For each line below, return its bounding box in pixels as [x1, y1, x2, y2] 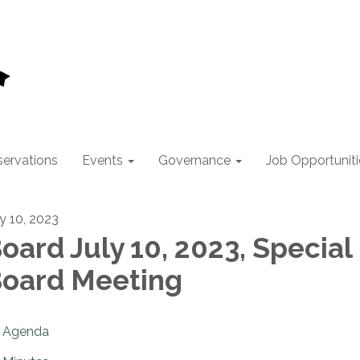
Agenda [2, 324, 49, 339]
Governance [158, 153, 231, 168]
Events [82, 153, 123, 168]
